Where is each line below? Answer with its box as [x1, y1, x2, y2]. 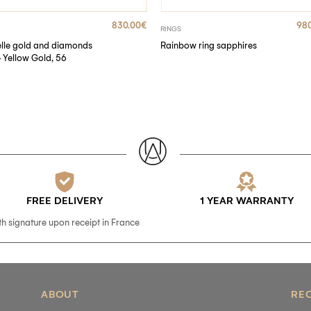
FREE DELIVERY [26, 194, 103, 208]
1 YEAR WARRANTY [199, 194, 294, 208]
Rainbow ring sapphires [160, 40, 258, 51]
